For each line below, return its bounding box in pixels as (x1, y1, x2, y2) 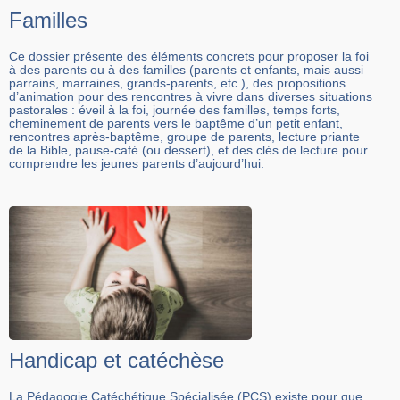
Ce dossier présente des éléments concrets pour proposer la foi (9, 48, 369, 63)
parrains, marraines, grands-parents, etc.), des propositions (9, 75, 346, 90)
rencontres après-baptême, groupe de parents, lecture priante (9, 129, 360, 144)
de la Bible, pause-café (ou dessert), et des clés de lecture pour (9, 142, 368, 157)
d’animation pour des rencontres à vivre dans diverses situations (9, 88, 372, 104)
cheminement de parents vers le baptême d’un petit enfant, (9, 115, 343, 130)
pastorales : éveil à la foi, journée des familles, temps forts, (9, 102, 340, 117)
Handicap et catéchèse (9, 347, 224, 372)
